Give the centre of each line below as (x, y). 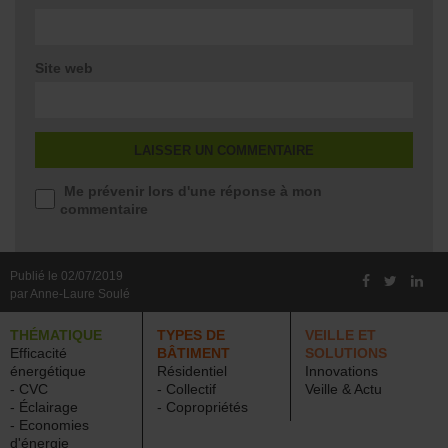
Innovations (341, 371)
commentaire (104, 209)
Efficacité (38, 353)
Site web (64, 68)
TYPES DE (191, 335)
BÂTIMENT (194, 353)
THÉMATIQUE (56, 335)
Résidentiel (192, 371)
